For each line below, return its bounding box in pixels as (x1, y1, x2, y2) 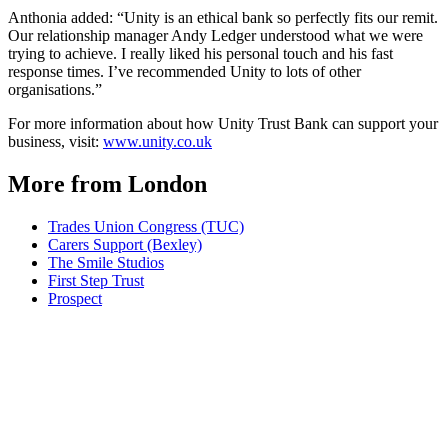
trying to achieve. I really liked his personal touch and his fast (8, 44, 393, 62)
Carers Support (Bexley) (48, 235, 202, 253)
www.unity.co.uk (103, 132, 212, 150)
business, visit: (8, 132, 103, 150)
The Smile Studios (48, 253, 164, 271)
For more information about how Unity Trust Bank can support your (8, 114, 438, 132)
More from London (8, 170, 207, 197)
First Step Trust (48, 271, 144, 289)
